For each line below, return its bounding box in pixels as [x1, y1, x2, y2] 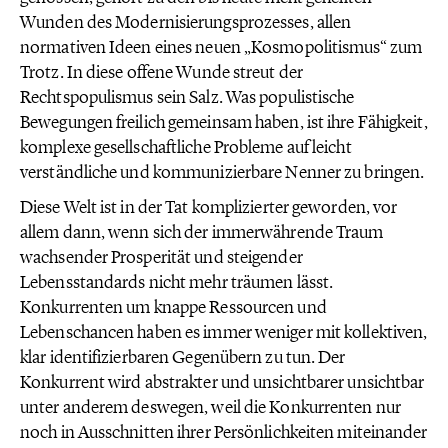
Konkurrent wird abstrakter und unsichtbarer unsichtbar [20, 371, 425, 393]
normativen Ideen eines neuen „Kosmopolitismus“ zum [20, 36, 423, 58]
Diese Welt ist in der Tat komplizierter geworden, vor [20, 196, 398, 218]
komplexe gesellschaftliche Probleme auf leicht [20, 136, 352, 158]
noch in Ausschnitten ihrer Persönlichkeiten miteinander [20, 421, 428, 443]
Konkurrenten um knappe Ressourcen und [20, 296, 327, 318]
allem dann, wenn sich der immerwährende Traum [20, 221, 384, 243]
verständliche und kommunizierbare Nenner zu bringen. [20, 161, 425, 183]
